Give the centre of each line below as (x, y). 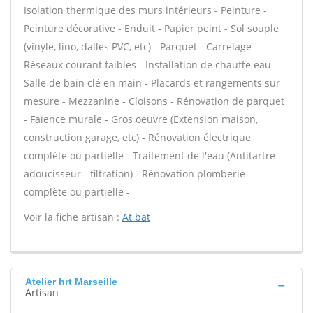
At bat (136, 217)
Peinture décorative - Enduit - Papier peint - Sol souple (151, 28)
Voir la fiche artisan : (73, 217)
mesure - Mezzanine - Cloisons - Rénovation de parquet (154, 101)
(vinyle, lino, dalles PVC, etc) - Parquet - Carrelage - (141, 46)
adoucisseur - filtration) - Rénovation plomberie (134, 174)
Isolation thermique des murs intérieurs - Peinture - (145, 10)
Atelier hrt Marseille (71, 282)
